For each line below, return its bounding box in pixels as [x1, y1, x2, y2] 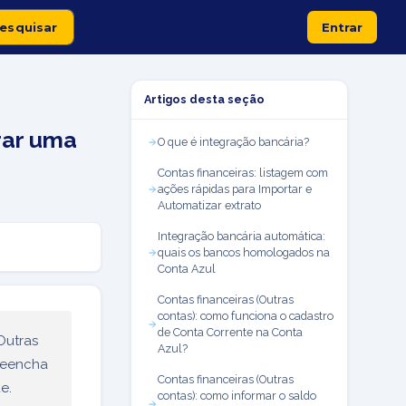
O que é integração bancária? [158, 135, 309, 149]
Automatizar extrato [158, 198, 261, 212]
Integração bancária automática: [158, 229, 325, 243]
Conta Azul [158, 262, 216, 275]
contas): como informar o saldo [158, 389, 316, 402]
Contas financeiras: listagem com [158, 166, 328, 179]
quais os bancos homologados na [158, 246, 330, 259]
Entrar [321, 19, 362, 34]
